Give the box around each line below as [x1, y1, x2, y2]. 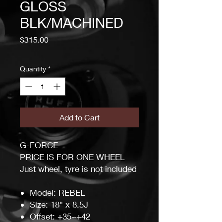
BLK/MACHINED [20, 14, 123, 31]
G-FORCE [20, 139, 58, 150]
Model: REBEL [30, 187, 85, 198]
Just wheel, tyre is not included [20, 163, 137, 174]
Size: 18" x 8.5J [30, 199, 88, 210]
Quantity [20, 64, 46, 73]
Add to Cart [59, 112, 100, 122]
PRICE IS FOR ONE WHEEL [20, 151, 124, 162]
